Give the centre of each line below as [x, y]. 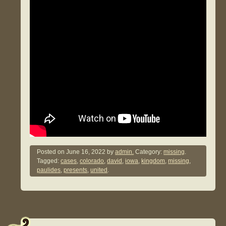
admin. [125, 152]
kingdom [153, 161]
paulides [49, 170]
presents [76, 170]
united [99, 170]
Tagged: [49, 161]
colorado [92, 161]
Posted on [52, 152]
